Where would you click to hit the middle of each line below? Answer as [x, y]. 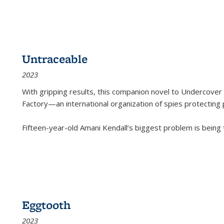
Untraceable [55, 59]
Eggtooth [46, 205]
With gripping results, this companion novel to [101, 91]
